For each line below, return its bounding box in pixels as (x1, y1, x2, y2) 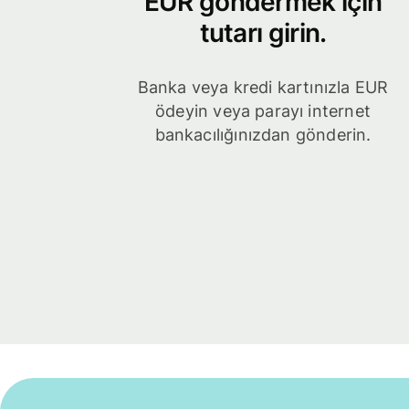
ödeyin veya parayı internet (155, 101, 371, 121)
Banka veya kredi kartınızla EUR (137, 78, 389, 98)
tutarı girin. (199, 16, 327, 48)
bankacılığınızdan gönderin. (154, 125, 372, 145)
